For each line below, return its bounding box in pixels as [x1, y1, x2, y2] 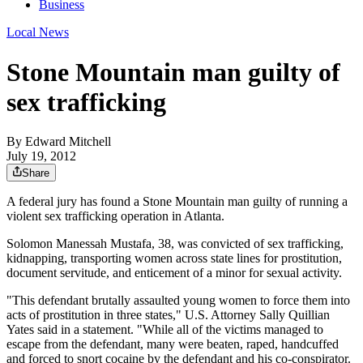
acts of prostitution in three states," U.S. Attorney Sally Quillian [6, 308, 330, 322]
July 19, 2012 [6, 149, 76, 164]
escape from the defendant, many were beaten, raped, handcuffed [6, 337, 339, 352]
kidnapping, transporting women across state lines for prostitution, [6, 251, 342, 266]
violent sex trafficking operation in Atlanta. [6, 209, 224, 224]
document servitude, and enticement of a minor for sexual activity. [6, 266, 342, 280]
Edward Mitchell [25, 135, 111, 149]
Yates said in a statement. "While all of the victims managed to [6, 322, 323, 337]
